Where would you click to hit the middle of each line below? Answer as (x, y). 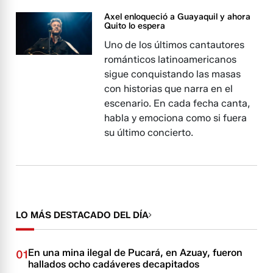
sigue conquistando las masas (173, 74)
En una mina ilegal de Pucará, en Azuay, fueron (136, 253)
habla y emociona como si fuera (176, 118)
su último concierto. (149, 133)
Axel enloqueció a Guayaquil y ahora (178, 17)
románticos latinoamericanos (171, 59)
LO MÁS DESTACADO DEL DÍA (83, 215)
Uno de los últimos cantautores (175, 45)
